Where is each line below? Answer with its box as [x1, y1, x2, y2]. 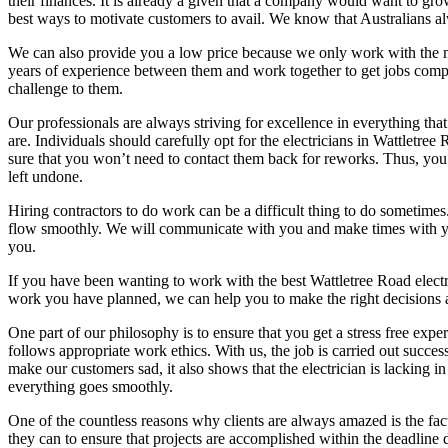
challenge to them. [8, 79, 123, 97]
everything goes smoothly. [8, 377, 173, 395]
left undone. [8, 167, 83, 185]
